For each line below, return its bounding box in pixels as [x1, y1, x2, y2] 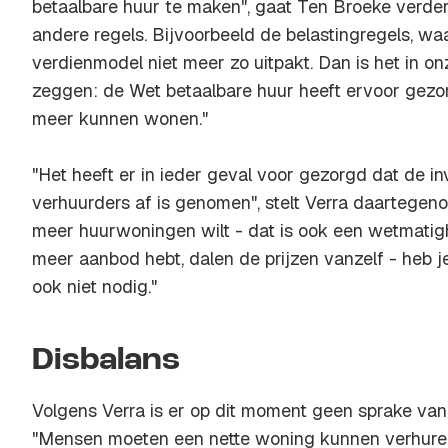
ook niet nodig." [32, 275, 157, 298]
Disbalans [32, 345, 180, 377]
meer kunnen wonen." [32, 107, 208, 130]
